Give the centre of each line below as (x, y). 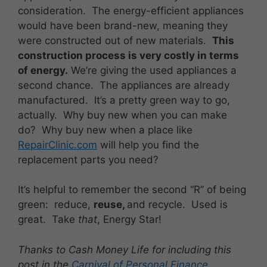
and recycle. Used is (177, 205)
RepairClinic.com (58, 145)
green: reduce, (56, 205)
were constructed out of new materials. (115, 40)
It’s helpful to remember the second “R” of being (132, 190)
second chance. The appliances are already (124, 85)
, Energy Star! (129, 220)
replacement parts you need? (88, 159)
